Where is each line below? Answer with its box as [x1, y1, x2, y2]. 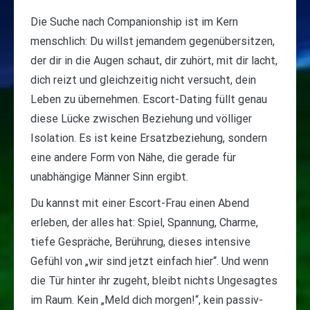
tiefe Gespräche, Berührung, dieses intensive [30, 235, 250, 249]
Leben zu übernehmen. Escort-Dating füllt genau [30, 93, 267, 107]
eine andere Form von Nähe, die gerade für [30, 151, 236, 165]
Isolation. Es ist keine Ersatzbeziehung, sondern [30, 131, 267, 145]
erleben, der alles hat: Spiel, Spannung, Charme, [30, 216, 258, 230]
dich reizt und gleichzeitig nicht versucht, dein [30, 73, 256, 87]
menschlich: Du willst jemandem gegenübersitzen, [30, 35, 275, 48]
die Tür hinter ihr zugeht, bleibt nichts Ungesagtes [30, 274, 277, 288]
